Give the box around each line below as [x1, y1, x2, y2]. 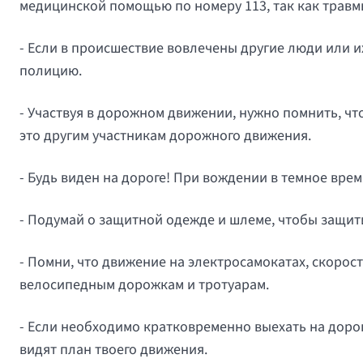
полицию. [19, 61, 82, 81]
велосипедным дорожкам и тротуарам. [19, 275, 269, 295]
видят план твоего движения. [19, 340, 207, 360]
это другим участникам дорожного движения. [19, 126, 311, 146]
